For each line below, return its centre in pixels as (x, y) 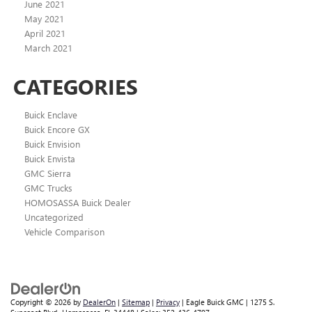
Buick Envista (50, 159)
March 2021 (48, 48)
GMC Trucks (48, 188)
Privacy (168, 302)
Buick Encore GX (57, 130)
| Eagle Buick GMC (212, 302)
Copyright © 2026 (42, 302)
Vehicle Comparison (64, 232)
